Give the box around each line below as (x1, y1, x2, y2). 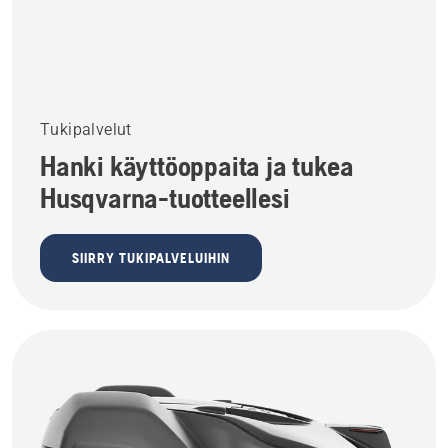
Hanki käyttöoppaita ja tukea (40, 149, 354, 182)
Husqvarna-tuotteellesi (40, 181, 290, 214)
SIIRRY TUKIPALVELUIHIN (72, 249, 230, 266)
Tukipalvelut (40, 119, 132, 139)
